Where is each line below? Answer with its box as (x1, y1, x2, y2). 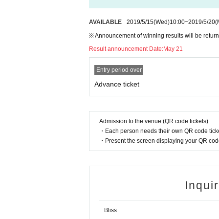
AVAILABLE (89, 19, 122, 26)
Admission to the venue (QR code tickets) (99, 118, 208, 125)
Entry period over (96, 66, 142, 74)
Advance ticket (94, 80, 139, 88)
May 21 (163, 45, 183, 53)
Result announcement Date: (89, 45, 163, 53)
